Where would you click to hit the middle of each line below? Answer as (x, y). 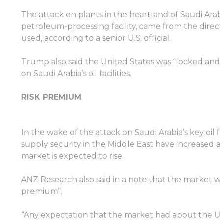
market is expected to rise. (72, 156)
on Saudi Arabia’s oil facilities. (76, 73)
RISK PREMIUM (51, 97)
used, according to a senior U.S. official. (96, 38)
